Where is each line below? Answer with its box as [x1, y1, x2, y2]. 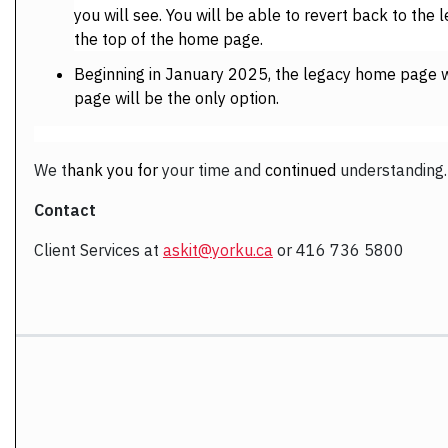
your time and [158, 159, 265, 180]
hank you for [67, 159, 158, 180]
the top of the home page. [74, 28, 263, 49]
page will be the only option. [74, 87, 279, 108]
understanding [336, 159, 444, 180]
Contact [34, 199, 96, 220]
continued [265, 159, 336, 180]
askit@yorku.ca [163, 239, 273, 260]
